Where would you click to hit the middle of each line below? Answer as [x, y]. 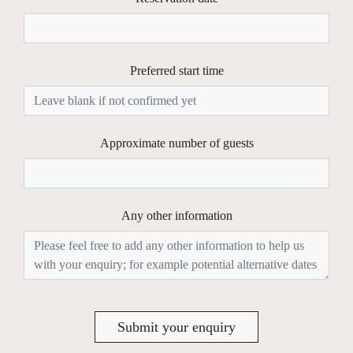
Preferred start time [176, 71]
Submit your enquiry [176, 327]
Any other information [176, 216]
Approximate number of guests [176, 143]
